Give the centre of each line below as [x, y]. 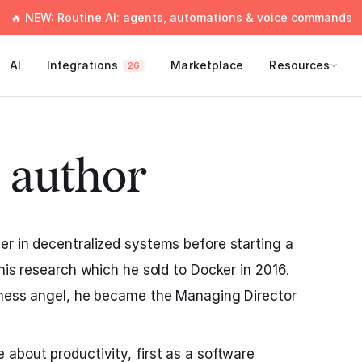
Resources [300, 65]
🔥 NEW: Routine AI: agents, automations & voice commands [181, 17]
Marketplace [207, 65]
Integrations [82, 65]
